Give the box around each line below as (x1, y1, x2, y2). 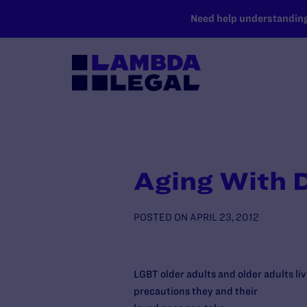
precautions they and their (133, 286, 258, 297)
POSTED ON (133, 212, 188, 223)
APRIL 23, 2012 (189, 212, 259, 223)
